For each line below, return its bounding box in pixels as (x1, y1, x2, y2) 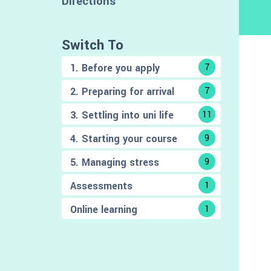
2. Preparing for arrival (70, 84, 174, 99)
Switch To (62, 35, 123, 55)
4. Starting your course (70, 131, 177, 146)
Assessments (70, 178, 132, 193)
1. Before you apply (70, 60, 160, 75)
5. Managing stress (70, 155, 159, 169)
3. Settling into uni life (70, 108, 174, 122)
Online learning (70, 202, 137, 217)
